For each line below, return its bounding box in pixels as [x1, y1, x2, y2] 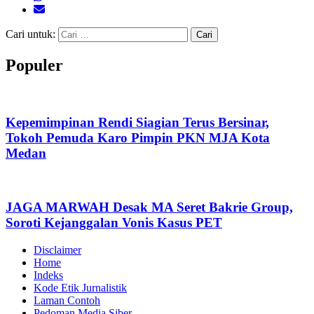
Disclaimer [34, 243, 81, 256]
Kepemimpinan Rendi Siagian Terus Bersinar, [6, 114, 269, 130]
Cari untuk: [6, 28, 55, 41]
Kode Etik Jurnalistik [34, 281, 127, 294]
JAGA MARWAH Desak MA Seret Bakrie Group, [6, 200, 293, 215]
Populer [6, 56, 63, 74]
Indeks [34, 268, 63, 281]
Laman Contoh [34, 294, 100, 306]
